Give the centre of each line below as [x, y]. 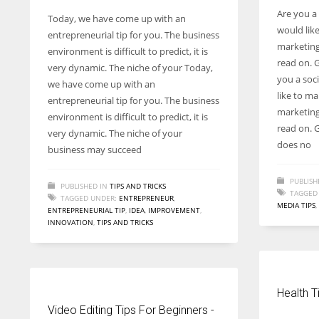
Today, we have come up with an [117, 19]
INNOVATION [70, 222]
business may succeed [95, 150]
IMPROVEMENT [174, 210]
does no [294, 145]
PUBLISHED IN [84, 186]
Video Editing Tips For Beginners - [131, 310]
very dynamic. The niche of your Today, [130, 68]
